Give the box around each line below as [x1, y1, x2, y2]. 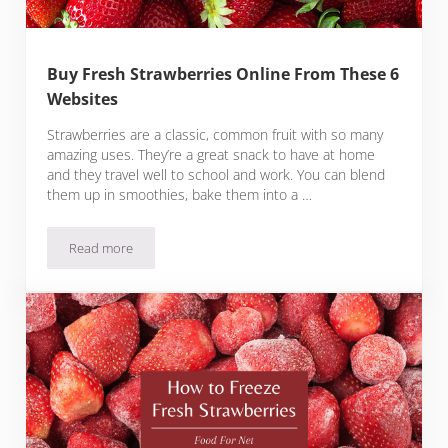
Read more [69, 239, 134, 258]
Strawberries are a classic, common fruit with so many [47, 125, 384, 145]
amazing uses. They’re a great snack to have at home [47, 145, 376, 165]
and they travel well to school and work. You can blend [47, 165, 386, 185]
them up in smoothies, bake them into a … [47, 185, 313, 205]
